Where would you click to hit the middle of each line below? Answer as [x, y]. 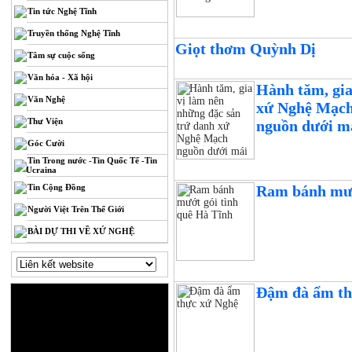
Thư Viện [46, 121]
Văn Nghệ [47, 99]
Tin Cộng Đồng [57, 187]
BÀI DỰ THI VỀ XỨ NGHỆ [81, 231]
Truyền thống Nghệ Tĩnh [74, 33]
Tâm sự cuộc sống [62, 55]
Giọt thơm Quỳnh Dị [246, 49]
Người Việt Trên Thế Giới [76, 209]
